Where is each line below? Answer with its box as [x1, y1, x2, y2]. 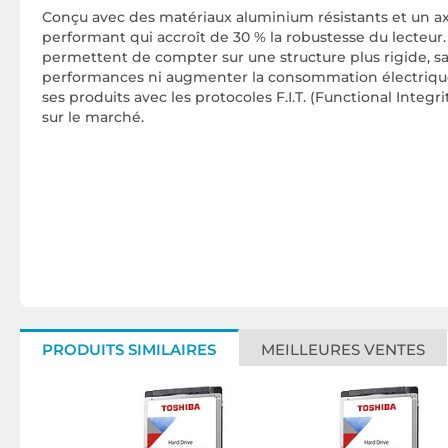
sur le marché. [42, 108, 144, 126]
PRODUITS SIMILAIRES [42, 340, 216, 359]
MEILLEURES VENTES [261, 340, 425, 359]
